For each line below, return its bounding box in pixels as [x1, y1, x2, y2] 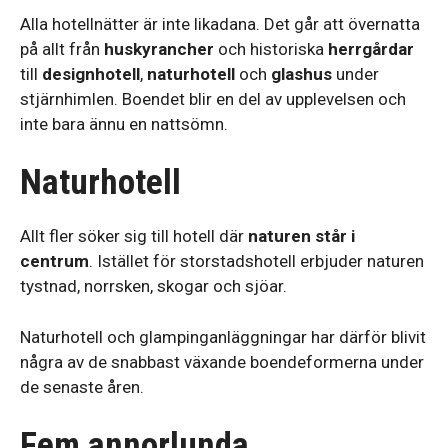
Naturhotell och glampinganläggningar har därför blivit [20, 326, 426, 347]
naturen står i [248, 226, 355, 246]
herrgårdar [328, 38, 414, 59]
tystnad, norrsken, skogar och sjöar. [20, 276, 287, 296]
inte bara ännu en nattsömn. [20, 113, 228, 134]
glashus [271, 63, 332, 84]
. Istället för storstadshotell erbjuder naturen [89, 251, 424, 271]
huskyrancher [104, 38, 214, 59]
